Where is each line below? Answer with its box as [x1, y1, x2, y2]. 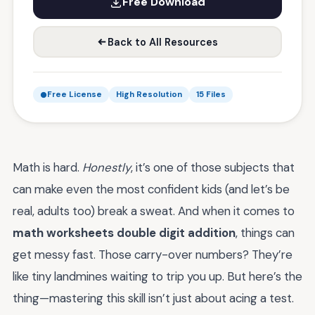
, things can [236, 225, 295, 240]
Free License [47, 89, 102, 100]
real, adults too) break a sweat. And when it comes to [13, 203, 295, 219]
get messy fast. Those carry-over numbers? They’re [13, 247, 292, 262]
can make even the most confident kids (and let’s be [13, 181, 290, 197]
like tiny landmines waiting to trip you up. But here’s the [13, 269, 302, 284]
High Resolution [116, 89, 182, 100]
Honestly [82, 160, 131, 175]
